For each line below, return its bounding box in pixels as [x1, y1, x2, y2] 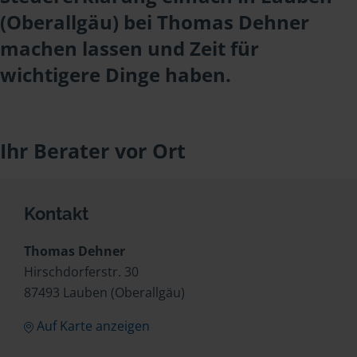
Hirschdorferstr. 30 [24, 263, 139, 280]
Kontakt [24, 203, 88, 224]
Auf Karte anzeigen [36, 317, 150, 335]
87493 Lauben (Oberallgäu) [24, 284, 185, 301]
